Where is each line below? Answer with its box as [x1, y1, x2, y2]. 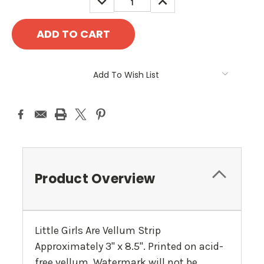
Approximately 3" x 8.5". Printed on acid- [35, 240, 223, 253]
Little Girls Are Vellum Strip [35, 224, 161, 237]
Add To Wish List [93, 69, 159, 81]
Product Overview [35, 170, 155, 189]
